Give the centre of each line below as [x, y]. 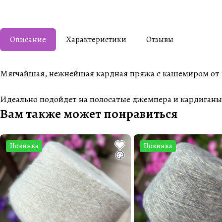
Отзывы [160, 40]
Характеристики [96, 40]
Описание [28, 40]
